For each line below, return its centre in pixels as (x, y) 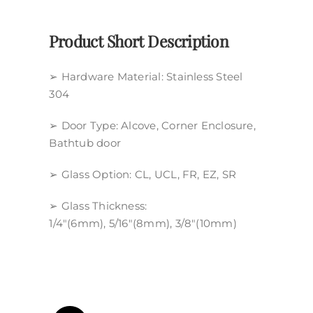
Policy (30, 16)
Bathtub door (85, 143)
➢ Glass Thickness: (98, 206)
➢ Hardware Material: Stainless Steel (146, 77)
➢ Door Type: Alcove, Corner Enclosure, (152, 125)
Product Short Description (139, 41)
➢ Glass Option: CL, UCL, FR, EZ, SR (143, 174)
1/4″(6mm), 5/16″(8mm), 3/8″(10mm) (143, 223)
